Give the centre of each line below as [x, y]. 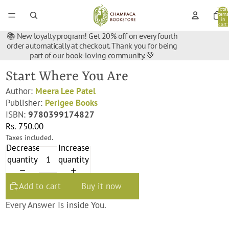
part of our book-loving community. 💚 [92, 55]
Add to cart [40, 186]
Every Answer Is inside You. [56, 205]
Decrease [24, 147]
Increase [74, 147]
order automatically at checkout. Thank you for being [92, 45]
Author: [21, 91]
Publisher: [26, 103]
